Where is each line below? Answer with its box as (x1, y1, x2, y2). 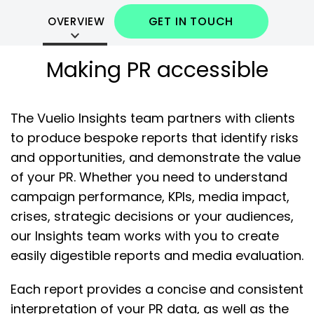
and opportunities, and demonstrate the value (11, 149, 301, 167)
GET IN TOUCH (148, 13, 234, 30)
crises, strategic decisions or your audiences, (11, 207, 294, 226)
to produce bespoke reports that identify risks (11, 129, 299, 147)
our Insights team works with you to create (11, 227, 279, 245)
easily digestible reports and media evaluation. (11, 247, 303, 265)
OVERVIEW (47, 14, 105, 29)
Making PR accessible (46, 55, 268, 86)
